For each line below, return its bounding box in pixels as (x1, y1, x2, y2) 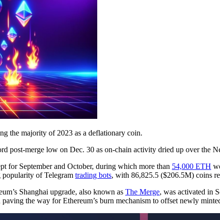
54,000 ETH (172, 162, 211, 170)
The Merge (125, 187, 160, 196)
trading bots (75, 170, 111, 179)
